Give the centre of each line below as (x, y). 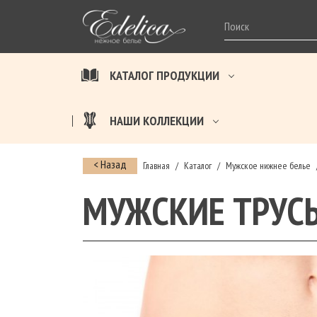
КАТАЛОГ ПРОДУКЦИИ (165, 75)
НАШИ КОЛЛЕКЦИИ (157, 120)
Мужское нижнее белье (268, 165)
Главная (156, 165)
